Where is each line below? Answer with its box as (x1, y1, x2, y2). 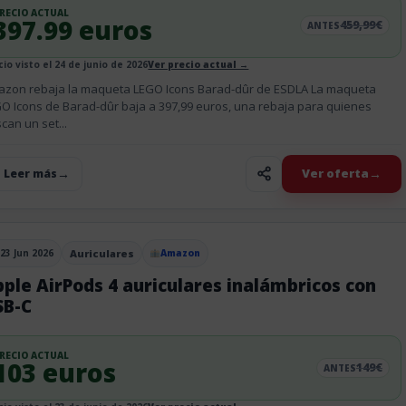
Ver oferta (302, 165, 370, 181)
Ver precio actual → (148, 57, 249, 71)
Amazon (160, 246, 201, 259)
